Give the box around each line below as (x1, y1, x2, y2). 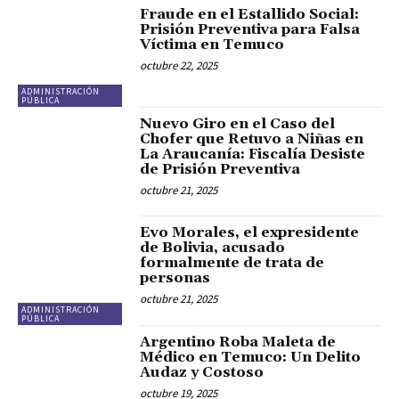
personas (140, 269, 211, 288)
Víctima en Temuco (140, 36, 285, 54)
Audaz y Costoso (140, 362, 265, 381)
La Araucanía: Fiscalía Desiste (140, 144, 366, 163)
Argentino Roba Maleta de (140, 332, 337, 351)
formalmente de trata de (140, 254, 325, 273)
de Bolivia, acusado (140, 239, 286, 257)
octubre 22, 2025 (140, 58, 218, 74)
